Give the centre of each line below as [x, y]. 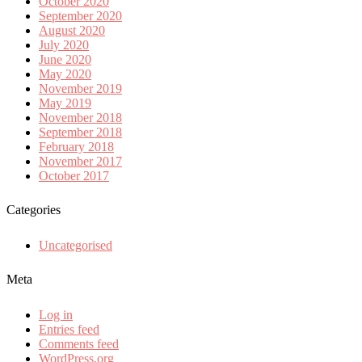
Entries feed [69, 329]
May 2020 [65, 74]
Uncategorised [76, 245]
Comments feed [79, 343]
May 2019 [65, 103]
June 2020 [65, 59]
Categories [34, 210]
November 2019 [80, 88]
